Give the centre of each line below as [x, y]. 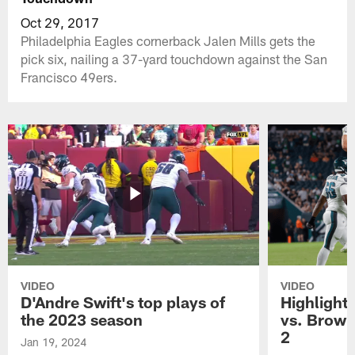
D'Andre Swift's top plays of [123, 302]
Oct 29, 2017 [60, 22]
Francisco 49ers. [69, 76]
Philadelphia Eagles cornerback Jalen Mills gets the [168, 40]
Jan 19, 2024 [54, 342]
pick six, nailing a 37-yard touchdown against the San [174, 58]
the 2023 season [82, 320]
